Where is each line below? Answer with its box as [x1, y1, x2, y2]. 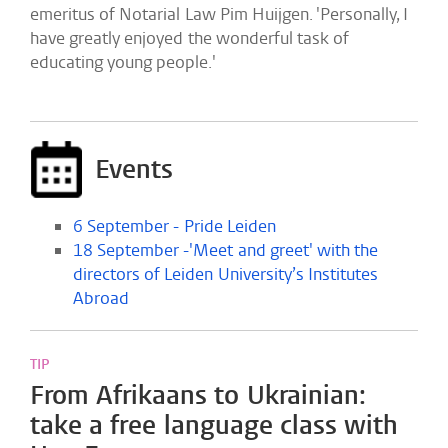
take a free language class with [30, 408, 398, 443]
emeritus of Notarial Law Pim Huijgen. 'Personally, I [30, 3, 409, 26]
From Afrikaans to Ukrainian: [30, 378, 366, 413]
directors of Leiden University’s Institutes [73, 263, 378, 286]
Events [95, 152, 173, 187]
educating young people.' [30, 51, 217, 74]
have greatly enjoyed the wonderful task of [30, 27, 350, 50]
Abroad [73, 287, 129, 310]
